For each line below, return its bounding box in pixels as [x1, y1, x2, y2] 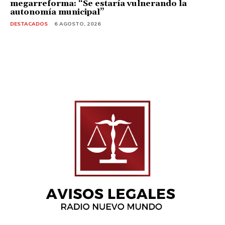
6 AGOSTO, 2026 [54, 20, 101, 27]
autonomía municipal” [10, 7, 104, 17]
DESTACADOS [10, 20, 48, 27]
